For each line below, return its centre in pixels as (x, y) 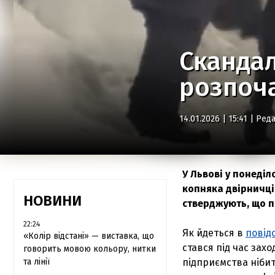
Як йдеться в (214, 233)
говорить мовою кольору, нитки (90, 249)
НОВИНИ (52, 201)
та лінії (37, 262)
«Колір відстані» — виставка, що (89, 236)
